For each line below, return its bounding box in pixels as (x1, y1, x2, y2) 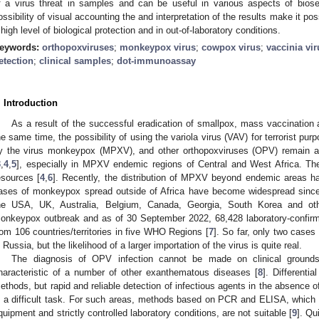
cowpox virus (202, 41, 261, 53)
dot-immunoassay (117, 55, 196, 66)
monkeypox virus (120, 41, 196, 53)
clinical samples (39, 55, 111, 66)
